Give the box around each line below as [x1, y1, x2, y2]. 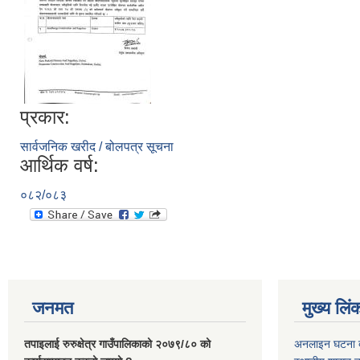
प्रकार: [20, 105, 70, 128]
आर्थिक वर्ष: [20, 153, 99, 176]
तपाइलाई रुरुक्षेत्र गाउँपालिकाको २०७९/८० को [24, 337, 211, 350]
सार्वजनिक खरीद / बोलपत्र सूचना [20, 139, 174, 153]
